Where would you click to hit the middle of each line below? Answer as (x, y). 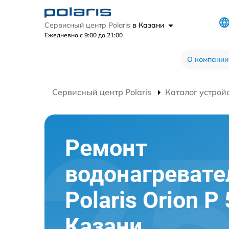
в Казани (149, 25)
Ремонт (106, 148)
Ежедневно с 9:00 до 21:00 (84, 35)
